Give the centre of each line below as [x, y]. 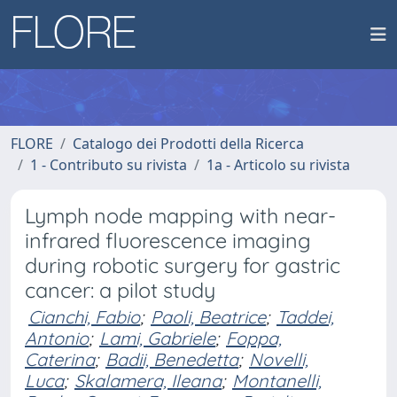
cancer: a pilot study [120, 290]
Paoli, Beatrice [208, 317]
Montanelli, [277, 381]
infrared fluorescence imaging [168, 241]
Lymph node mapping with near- [180, 216]
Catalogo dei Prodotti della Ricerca [188, 144]
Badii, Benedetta [172, 359]
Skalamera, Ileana [148, 381]
